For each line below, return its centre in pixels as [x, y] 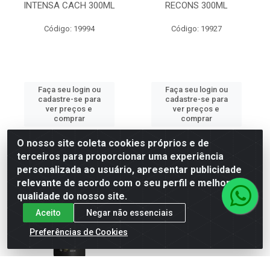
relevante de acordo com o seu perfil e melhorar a [132, 183]
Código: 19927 [196, 29]
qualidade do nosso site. [72, 196]
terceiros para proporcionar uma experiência [120, 156]
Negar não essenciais [130, 212]
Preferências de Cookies [79, 232]
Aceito [48, 212]
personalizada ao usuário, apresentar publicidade [129, 170]
